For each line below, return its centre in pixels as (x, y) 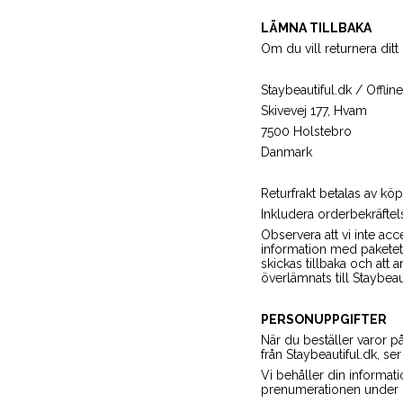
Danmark (286, 152)
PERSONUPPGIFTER (323, 319)
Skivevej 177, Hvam (313, 111)
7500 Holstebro (306, 131)
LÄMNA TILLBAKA (316, 28)
